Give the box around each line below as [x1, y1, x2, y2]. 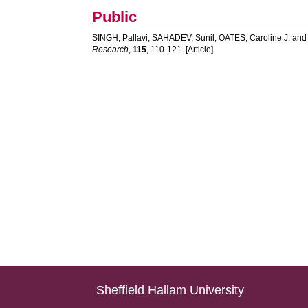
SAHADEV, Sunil [152, 33, 215, 43]
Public [92, 8, 137, 25]
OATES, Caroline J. [219, 33, 291, 43]
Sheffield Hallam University [96, 283, 245, 297]
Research [92, 45, 129, 54]
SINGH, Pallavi [92, 33, 148, 43]
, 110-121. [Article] [146, 45, 214, 54]
